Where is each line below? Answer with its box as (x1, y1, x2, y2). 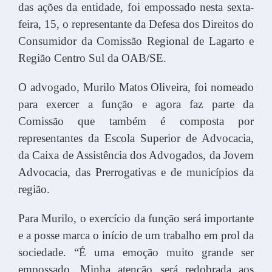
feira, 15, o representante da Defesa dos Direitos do (18, 17, 254, 30)
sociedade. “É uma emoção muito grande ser (18, 245, 254, 259)
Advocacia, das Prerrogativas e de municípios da (18, 165, 254, 178)
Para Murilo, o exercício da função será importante (18, 211, 254, 225)
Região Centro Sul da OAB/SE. (18, 51, 166, 64)
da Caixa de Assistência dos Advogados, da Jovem (18, 148, 254, 161)
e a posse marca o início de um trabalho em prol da (18, 228, 254, 242)
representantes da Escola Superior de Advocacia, (18, 131, 254, 144)
